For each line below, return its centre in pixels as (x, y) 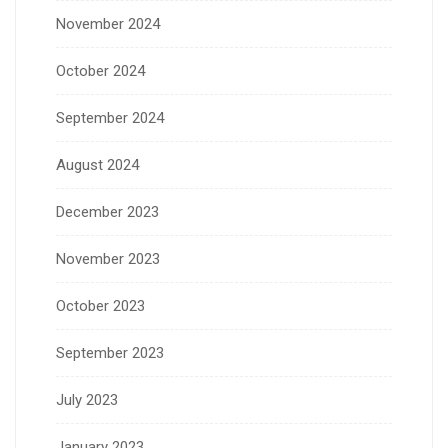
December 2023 (107, 211)
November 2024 (108, 23)
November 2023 (108, 258)
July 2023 (87, 399)
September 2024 (110, 117)
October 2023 (100, 305)
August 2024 (97, 164)
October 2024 (100, 70)
